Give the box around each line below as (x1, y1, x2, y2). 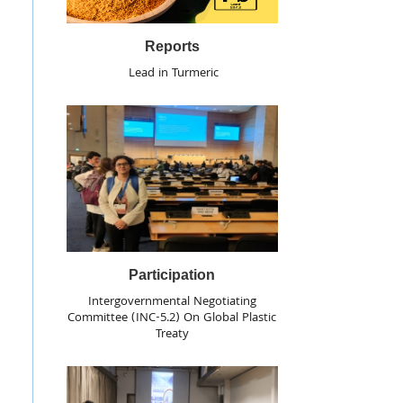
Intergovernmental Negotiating (87, 291, 256, 312)
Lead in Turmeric (125, 63, 219, 84)
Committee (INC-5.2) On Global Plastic (67, 308, 277, 328)
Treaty (155, 324, 189, 345)
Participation (129, 266, 216, 282)
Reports (144, 38, 200, 54)
